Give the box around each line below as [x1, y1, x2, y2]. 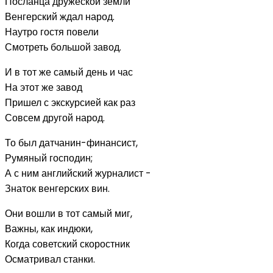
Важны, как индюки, [5, 221, 93, 236]
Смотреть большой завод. [5, 40, 121, 54]
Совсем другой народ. [5, 110, 105, 125]
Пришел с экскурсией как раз [5, 95, 135, 110]
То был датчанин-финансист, [5, 135, 138, 150]
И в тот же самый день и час [5, 65, 133, 79]
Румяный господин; [5, 151, 93, 165]
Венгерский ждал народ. [5, 9, 115, 24]
